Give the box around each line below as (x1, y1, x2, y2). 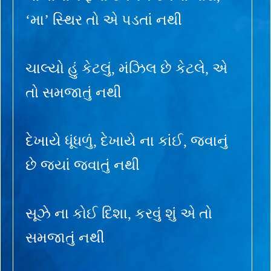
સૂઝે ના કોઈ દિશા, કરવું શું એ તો (25, 205, 212, 221)
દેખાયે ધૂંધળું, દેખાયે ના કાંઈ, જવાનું (25, 132, 228, 149)
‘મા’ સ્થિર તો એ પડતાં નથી (25, 11, 182, 28)
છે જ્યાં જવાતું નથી (25, 157, 140, 173)
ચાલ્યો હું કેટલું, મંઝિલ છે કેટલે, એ (25, 60, 227, 76)
